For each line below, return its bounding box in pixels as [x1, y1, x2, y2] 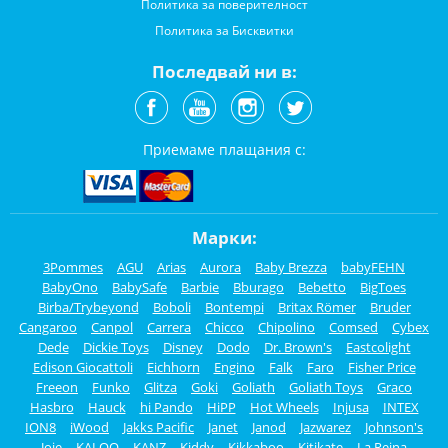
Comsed [329, 317, 378, 336]
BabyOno [42, 277, 98, 296]
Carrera [147, 317, 191, 336]
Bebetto [298, 277, 346, 296]
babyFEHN [341, 257, 405, 276]
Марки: [191, 225, 257, 249]
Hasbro [29, 397, 74, 416]
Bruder [369, 297, 411, 316]
